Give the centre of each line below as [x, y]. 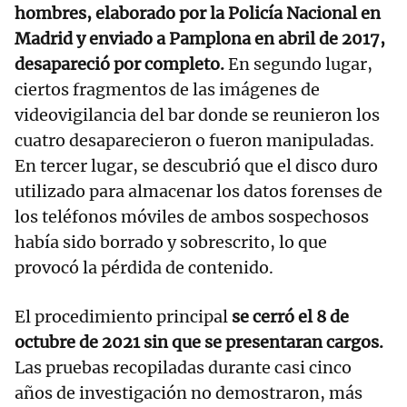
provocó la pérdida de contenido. [144, 267]
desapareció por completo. [121, 64]
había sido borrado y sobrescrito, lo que [171, 242]
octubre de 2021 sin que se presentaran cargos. [199, 342]
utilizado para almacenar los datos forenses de [199, 191]
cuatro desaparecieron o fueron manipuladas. [194, 140]
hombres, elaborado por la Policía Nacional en [198, 13]
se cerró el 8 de [290, 316]
